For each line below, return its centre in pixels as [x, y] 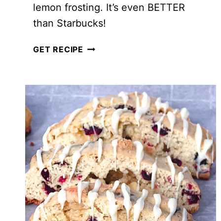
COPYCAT [104, 48]
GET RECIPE [58, 49]
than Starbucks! [70, 23]
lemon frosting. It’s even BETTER [109, 7]
